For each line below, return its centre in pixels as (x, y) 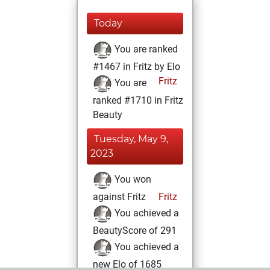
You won (132, 180)
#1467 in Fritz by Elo (137, 67)
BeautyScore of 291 (135, 231)
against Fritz (119, 197)
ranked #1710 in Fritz (138, 100)
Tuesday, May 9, (131, 139)
